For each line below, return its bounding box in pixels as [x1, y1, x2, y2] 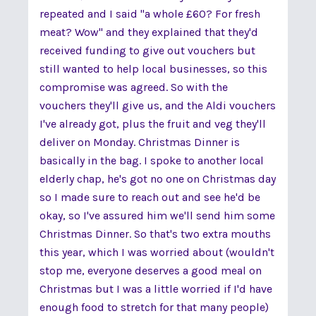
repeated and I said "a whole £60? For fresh [39, 7, 260, 20]
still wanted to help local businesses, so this [39, 62, 267, 75]
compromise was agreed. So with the [39, 80, 228, 94]
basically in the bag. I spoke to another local [39, 154, 264, 167]
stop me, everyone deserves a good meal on [39, 264, 262, 277]
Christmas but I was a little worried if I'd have [39, 282, 272, 296]
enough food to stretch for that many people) [39, 300, 269, 314]
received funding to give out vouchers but [39, 44, 255, 57]
